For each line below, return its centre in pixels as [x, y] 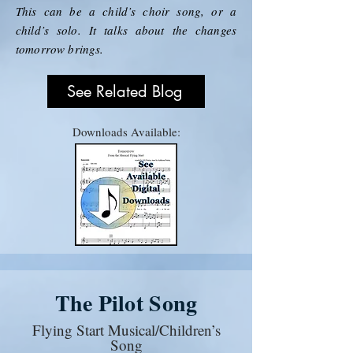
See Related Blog [124, 91]
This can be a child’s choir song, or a [126, 11]
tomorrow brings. [62, 48]
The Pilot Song [126, 303]
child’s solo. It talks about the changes [126, 30]
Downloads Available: [126, 131]
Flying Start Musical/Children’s [126, 329]
